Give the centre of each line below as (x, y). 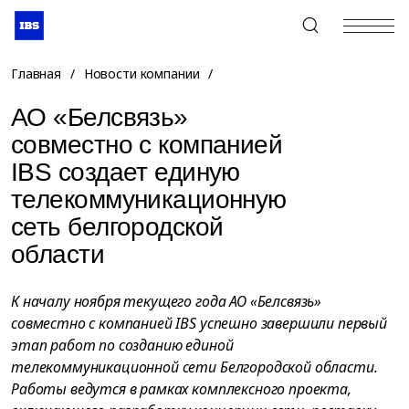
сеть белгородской (117, 227)
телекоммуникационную (149, 199)
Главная (37, 73)
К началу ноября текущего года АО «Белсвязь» (167, 301)
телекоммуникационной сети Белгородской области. (194, 367)
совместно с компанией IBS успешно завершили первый (199, 323)
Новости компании (142, 73)
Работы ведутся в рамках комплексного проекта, (181, 389)
